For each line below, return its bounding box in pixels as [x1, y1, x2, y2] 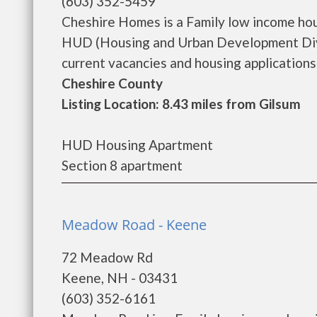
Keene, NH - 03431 [62, 270, 178, 286]
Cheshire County [62, 75, 163, 91]
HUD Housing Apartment [62, 137, 213, 153]
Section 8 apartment [62, 157, 183, 173]
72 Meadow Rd [62, 249, 153, 265]
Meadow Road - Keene [62, 215, 207, 234]
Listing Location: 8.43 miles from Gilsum [62, 96, 301, 112]
